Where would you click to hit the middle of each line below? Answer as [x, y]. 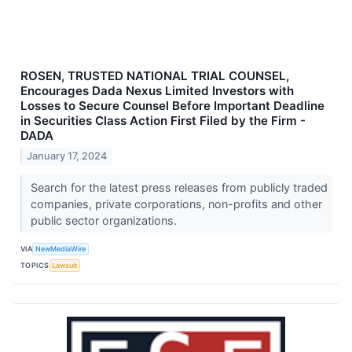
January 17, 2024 [67, 156]
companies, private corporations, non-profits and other [176, 204]
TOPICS [35, 265]
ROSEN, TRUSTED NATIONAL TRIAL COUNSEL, [155, 76]
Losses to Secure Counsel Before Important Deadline [172, 106]
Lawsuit [65, 265]
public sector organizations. [105, 221]
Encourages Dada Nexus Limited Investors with [157, 91]
